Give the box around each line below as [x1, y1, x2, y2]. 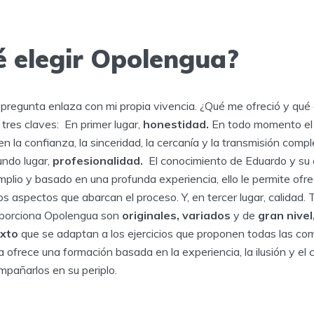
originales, [122, 208, 179, 223]
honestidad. [143, 117, 209, 132]
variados [182, 208, 233, 223]
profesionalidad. [53, 153, 143, 168]
